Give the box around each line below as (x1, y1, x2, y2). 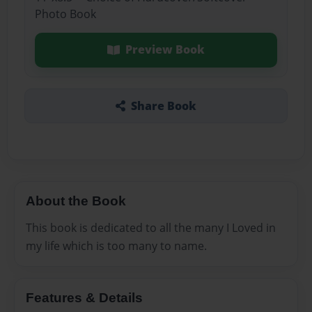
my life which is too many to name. (26, 237, 207, 253)
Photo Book (34, 6, 96, 22)
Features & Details (26, 290, 143, 305)
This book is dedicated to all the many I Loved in (26, 219, 276, 235)
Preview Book (125, 42, 205, 58)
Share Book (130, 97, 196, 114)
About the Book (26, 193, 126, 208)
